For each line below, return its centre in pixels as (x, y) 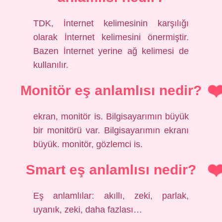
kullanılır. (51, 65)
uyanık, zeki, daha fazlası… (88, 210)
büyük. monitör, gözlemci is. (88, 144)
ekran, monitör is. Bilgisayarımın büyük (111, 116)
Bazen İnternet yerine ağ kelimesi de (111, 51)
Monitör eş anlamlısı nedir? (111, 90)
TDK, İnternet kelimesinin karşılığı (111, 23)
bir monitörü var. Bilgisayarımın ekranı (111, 130)
